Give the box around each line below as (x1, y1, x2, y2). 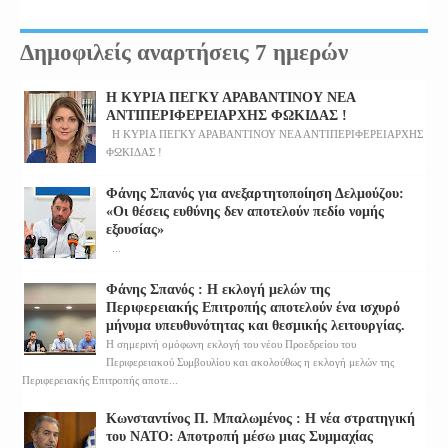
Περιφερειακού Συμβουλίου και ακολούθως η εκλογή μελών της (106, 356, 394, 369)
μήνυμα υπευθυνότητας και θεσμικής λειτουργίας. (106, 318, 405, 334)
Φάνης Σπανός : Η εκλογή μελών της (106, 282, 330, 298)
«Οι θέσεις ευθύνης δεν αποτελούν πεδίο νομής (106, 204, 384, 220)
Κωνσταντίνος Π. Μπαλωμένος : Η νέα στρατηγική (106, 410, 415, 426)
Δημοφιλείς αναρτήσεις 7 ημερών (20, 38, 348, 65)
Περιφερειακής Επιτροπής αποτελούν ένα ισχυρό (106, 300, 400, 316)
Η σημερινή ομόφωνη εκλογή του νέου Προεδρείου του (106, 338, 356, 351)
